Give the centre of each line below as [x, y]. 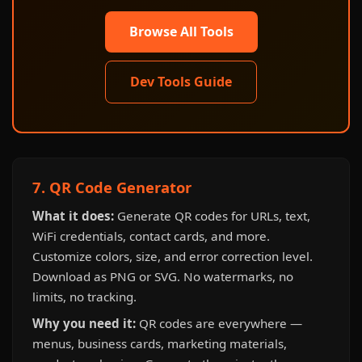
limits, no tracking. [84, 297]
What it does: [73, 216]
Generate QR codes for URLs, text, [212, 216]
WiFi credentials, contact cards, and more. [151, 236]
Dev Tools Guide [181, 82]
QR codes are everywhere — [219, 323]
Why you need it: [84, 323]
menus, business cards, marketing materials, [160, 343]
